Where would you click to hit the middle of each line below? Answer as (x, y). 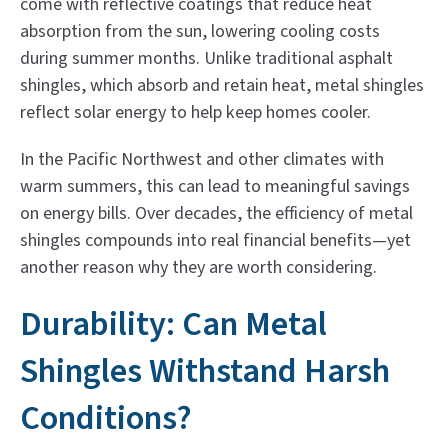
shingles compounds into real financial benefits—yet (215, 240)
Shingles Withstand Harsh (205, 371)
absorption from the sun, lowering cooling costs (200, 31)
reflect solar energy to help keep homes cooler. (195, 112)
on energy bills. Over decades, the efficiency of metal (216, 213)
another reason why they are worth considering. (198, 267)
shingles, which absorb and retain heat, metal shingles (222, 85)
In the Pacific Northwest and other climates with (202, 159)
